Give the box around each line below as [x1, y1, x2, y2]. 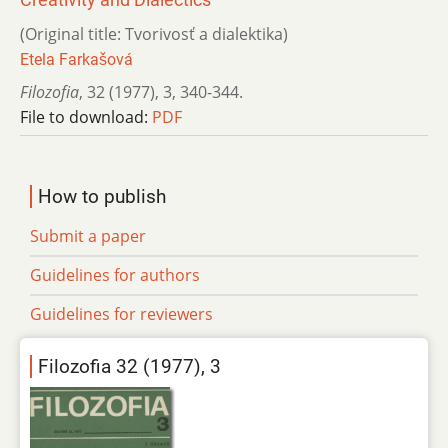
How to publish [38, 184, 166, 208]
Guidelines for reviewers [30, 302, 213, 325]
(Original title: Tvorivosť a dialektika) [20, 22, 288, 45]
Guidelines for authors [30, 263, 200, 286]
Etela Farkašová [20, 49, 133, 69]
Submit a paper [30, 224, 146, 247]
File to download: [20, 105, 152, 128]
